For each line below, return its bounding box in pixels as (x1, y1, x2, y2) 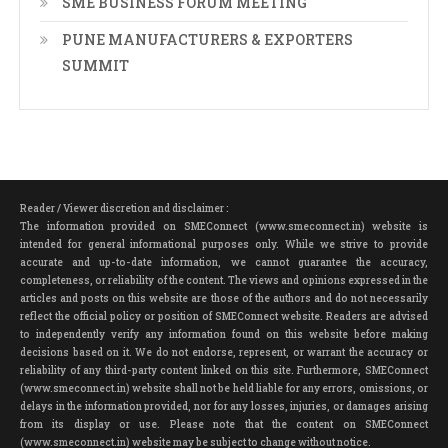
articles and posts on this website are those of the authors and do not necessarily (20, 292, 428, 306)
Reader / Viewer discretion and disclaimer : (20, 202, 229, 216)
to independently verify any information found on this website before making (20, 328, 428, 342)
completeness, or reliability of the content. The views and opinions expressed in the (20, 274, 428, 288)
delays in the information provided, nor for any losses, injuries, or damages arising (20, 400, 428, 414)
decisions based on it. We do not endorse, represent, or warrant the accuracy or (20, 346, 428, 360)
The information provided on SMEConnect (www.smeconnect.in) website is (20, 220, 428, 234)
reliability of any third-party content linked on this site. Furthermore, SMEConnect (20, 364, 428, 378)
